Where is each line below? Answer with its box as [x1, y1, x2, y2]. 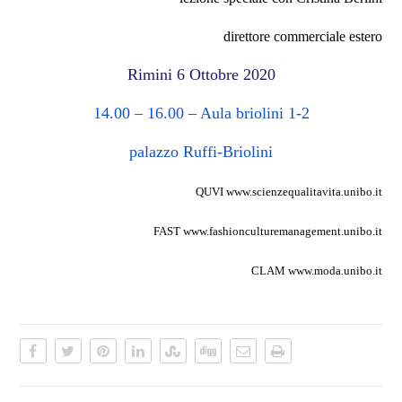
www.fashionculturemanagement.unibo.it [180, 223, 383, 238]
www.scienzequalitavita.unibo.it [223, 184, 383, 198]
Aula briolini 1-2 [196, 103, 310, 122]
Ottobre [188, 65, 239, 83]
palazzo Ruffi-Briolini [129, 142, 273, 161]
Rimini [127, 65, 177, 83]
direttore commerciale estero [223, 28, 383, 44]
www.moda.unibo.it [285, 263, 383, 277]
